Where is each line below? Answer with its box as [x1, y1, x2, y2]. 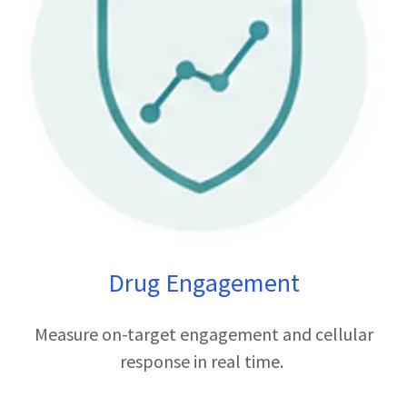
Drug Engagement [107, 266, 300, 299]
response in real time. [120, 350, 287, 372]
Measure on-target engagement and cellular [34, 323, 373, 345]
